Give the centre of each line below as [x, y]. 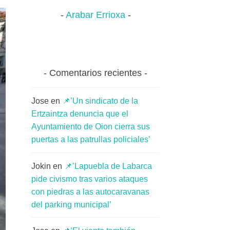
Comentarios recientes [95, 73]
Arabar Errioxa [95, 15]
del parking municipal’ [71, 204]
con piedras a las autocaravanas [90, 191]
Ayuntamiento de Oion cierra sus [91, 127]
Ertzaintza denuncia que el [80, 114]
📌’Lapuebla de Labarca [108, 166]
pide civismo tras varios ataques [90, 179]
